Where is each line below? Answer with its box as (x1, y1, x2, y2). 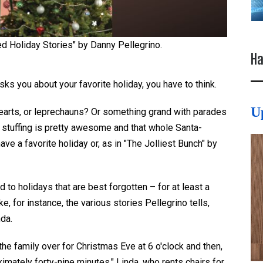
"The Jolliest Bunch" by (124, 138, 217, 150)
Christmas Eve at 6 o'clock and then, (74, 241, 222, 252)
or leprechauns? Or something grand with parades (21, 106, 227, 118)
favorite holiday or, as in (22, 138, 124, 150)
